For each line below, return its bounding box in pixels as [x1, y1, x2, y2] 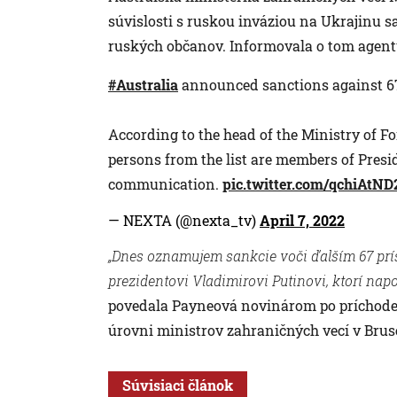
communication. [108, 174, 222, 193]
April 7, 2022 [260, 210, 345, 230]
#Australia [108, 74, 178, 94]
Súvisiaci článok [122, 375, 233, 394]
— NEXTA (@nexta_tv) [108, 210, 260, 230]
